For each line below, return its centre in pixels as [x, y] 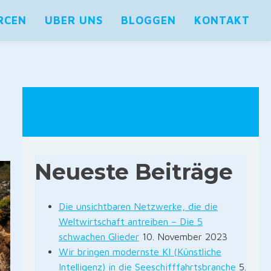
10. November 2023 [184, 237]
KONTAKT [222, 20]
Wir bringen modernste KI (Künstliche [140, 252]
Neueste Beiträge [133, 172]
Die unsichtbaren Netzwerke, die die [138, 206]
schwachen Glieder [99, 237]
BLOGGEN [149, 20]
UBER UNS [74, 20]
